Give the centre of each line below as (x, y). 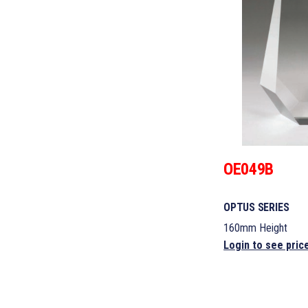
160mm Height (256, 228)
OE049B (249, 169)
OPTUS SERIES (256, 208)
